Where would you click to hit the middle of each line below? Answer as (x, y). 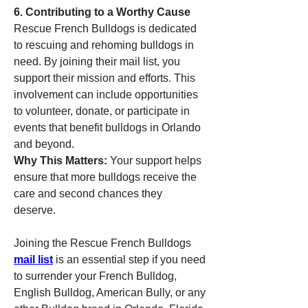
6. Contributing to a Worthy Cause (102, 12)
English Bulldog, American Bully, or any (110, 293)
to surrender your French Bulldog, (95, 276)
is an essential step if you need (129, 260)
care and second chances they (88, 194)
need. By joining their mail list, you (97, 62)
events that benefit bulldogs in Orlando (107, 128)
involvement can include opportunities (106, 95)
